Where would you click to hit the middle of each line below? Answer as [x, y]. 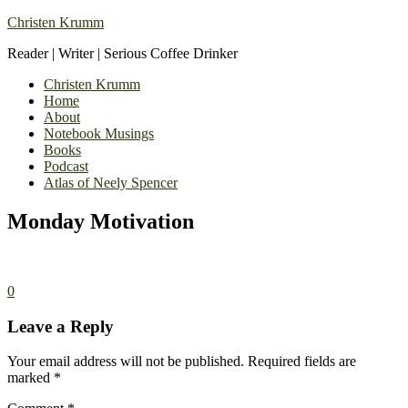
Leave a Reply [61, 326]
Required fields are [302, 362]
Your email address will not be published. [126, 362]
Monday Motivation [101, 221]
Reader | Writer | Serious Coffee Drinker [122, 53]
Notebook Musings [99, 133]
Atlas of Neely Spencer [111, 183]
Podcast [66, 166]
